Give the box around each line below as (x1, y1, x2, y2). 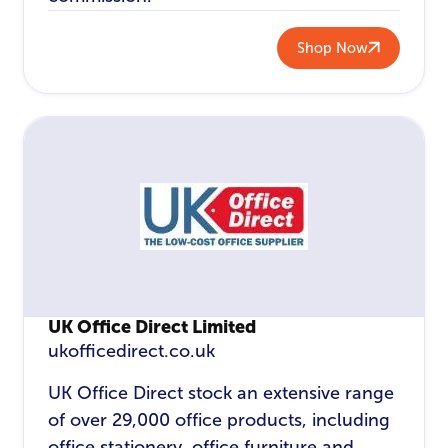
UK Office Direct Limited (48, 316, 257, 337)
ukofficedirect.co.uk (48, 340, 216, 361)
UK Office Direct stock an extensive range (48, 383, 395, 404)
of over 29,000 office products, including (48, 410, 391, 431)
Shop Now (296, 39, 368, 56)
